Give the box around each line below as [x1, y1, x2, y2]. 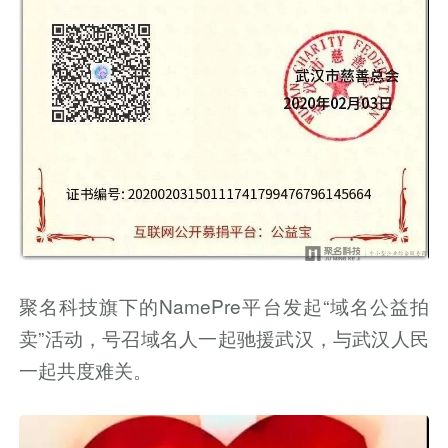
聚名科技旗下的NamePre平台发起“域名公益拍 [19, 291, 429, 319]
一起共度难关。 [19, 355, 153, 383]
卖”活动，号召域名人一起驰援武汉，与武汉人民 [19, 323, 429, 351]
